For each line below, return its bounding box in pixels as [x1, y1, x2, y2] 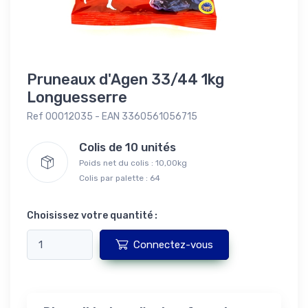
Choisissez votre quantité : [27, 209, 157, 221]
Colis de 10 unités [79, 140, 184, 154]
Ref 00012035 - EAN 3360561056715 [27, 110, 197, 122]
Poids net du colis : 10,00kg [79, 157, 187, 168]
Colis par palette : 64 [79, 173, 160, 183]
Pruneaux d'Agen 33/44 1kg [27, 70, 224, 88]
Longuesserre [27, 88, 127, 106]
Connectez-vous [133, 238, 213, 251]
